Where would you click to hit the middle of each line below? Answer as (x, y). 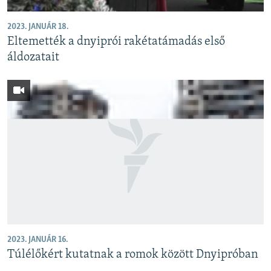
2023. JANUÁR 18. (38, 27)
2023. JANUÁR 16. (38, 240)
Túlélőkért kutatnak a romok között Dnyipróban (133, 254)
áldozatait (33, 58)
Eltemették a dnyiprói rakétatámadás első (116, 42)
